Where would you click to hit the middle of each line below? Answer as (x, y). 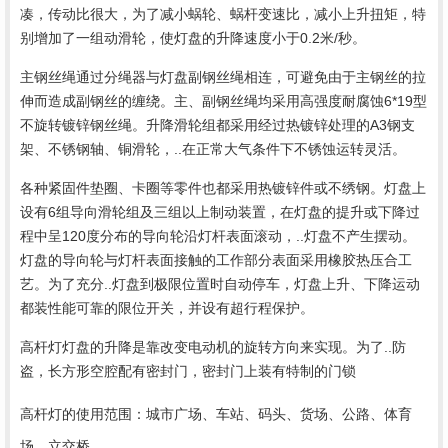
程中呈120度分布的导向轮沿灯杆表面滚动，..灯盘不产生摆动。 (218, 236)
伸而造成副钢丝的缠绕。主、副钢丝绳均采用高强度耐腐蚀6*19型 (223, 101)
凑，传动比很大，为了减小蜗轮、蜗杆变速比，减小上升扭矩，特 (223, 14)
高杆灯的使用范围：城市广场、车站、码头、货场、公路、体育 (216, 414)
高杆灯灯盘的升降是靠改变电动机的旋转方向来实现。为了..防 (213, 347)
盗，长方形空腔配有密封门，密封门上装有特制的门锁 (188, 371)
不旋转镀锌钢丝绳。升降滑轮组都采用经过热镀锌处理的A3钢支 (217, 125)
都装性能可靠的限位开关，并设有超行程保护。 (167, 308)
